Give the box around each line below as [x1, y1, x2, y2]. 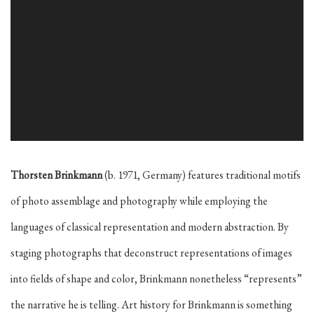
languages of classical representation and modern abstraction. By [11, 219, 289, 234]
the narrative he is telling [11, 297, 117, 312]
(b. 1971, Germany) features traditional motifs [102, 168, 301, 182]
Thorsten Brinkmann [11, 168, 102, 182]
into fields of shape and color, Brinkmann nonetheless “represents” [11, 271, 302, 286]
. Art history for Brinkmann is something [117, 297, 292, 312]
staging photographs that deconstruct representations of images [11, 245, 292, 260]
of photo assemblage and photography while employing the [11, 193, 268, 208]
